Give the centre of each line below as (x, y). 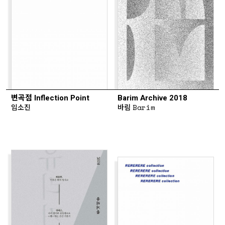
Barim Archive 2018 (152, 98)
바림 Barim (137, 107)
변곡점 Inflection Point (50, 98)
